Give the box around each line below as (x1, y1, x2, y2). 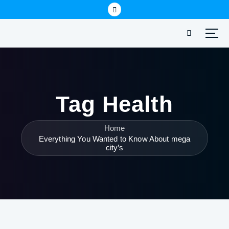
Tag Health (56, 91, 173, 117)
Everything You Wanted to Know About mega (38, 134, 191, 143)
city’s (105, 143, 124, 152)
